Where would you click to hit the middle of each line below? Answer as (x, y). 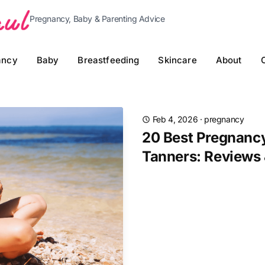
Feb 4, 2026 (175, 119)
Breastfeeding (109, 60)
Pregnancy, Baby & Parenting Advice (97, 19)
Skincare (177, 60)
